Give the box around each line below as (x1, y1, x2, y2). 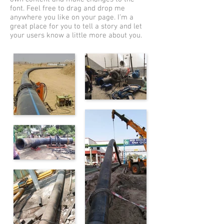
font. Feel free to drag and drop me (10, 4, 125, 13)
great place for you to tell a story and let (10, 22, 142, 31)
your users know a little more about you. (10, 31, 142, 40)
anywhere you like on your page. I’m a (10, 13, 133, 22)
